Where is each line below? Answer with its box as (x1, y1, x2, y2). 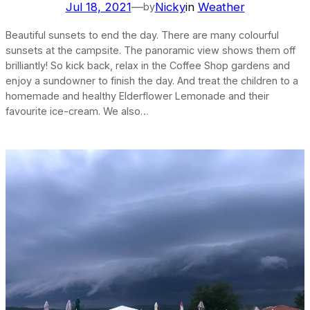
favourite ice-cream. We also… (6, 105, 149, 118)
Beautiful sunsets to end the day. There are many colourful (6, 29, 279, 42)
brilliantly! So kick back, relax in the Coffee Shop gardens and (6, 60, 290, 72)
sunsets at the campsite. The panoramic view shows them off (6, 44, 295, 57)
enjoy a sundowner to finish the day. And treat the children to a (6, 75, 298, 87)
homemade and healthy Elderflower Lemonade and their (6, 90, 269, 102)
